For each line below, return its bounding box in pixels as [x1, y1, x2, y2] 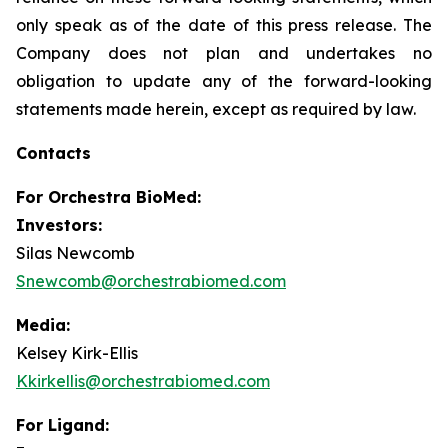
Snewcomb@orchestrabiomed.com [16, 271, 286, 291]
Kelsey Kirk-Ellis [16, 343, 138, 363]
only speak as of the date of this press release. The [16, 15, 432, 35]
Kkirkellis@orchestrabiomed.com [16, 371, 270, 391]
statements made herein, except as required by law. [16, 99, 416, 119]
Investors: [16, 215, 102, 235]
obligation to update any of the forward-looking [16, 71, 432, 91]
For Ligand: [16, 415, 109, 435]
